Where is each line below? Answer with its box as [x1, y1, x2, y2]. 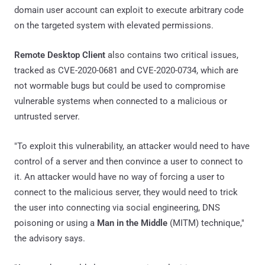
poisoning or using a [14, 217, 97, 228]
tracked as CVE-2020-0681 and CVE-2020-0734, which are [14, 64, 238, 76]
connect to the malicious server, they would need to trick [14, 186, 238, 198]
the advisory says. [14, 232, 85, 244]
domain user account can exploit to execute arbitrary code [14, 4, 244, 15]
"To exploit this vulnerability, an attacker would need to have [14, 140, 250, 151]
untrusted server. [14, 111, 80, 122]
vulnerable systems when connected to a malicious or [14, 95, 227, 106]
